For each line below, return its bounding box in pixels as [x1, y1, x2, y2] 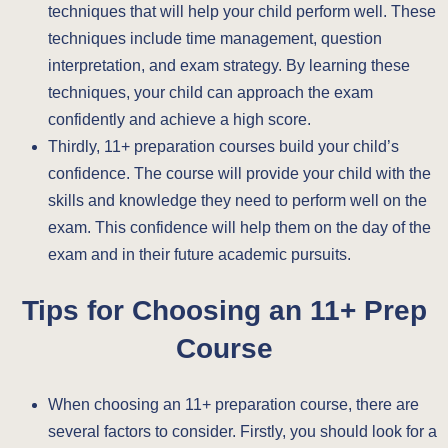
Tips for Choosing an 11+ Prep [21, 294, 427, 327]
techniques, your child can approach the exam [48, 83, 373, 101]
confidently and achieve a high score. [48, 110, 311, 128]
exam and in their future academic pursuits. [48, 245, 351, 263]
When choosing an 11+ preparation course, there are [48, 395, 419, 413]
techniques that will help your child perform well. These [48, 2, 436, 20]
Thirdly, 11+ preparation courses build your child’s [48, 137, 399, 155]
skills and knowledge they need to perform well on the [48, 191, 427, 209]
